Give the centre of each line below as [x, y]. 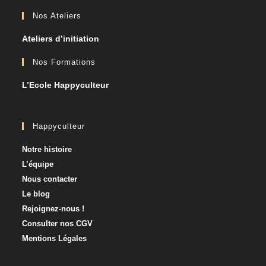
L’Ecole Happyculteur [66, 85]
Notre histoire [47, 150]
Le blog [36, 194]
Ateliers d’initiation [61, 39]
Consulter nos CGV [58, 224]
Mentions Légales [55, 239]
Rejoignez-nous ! [53, 209]
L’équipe [38, 164]
